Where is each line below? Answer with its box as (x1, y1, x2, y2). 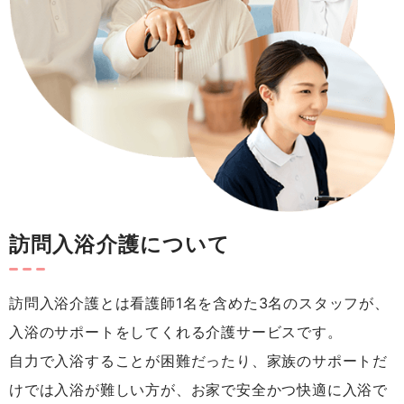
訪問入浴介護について (9, 231, 231, 257)
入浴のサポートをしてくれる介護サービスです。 (9, 322, 343, 341)
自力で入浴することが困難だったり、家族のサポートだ (9, 351, 388, 370)
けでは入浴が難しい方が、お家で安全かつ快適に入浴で (9, 380, 389, 399)
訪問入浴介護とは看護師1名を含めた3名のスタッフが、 (9, 293, 390, 312)
